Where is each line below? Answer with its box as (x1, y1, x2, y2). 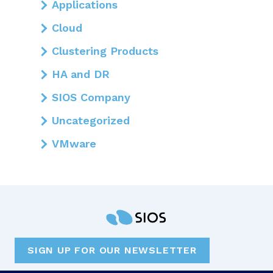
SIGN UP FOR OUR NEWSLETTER (27, 244, 197, 257)
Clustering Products (52, 44, 158, 57)
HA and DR (52, 67, 110, 80)
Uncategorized (52, 113, 130, 127)
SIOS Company (52, 90, 130, 104)
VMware (52, 136, 96, 150)
